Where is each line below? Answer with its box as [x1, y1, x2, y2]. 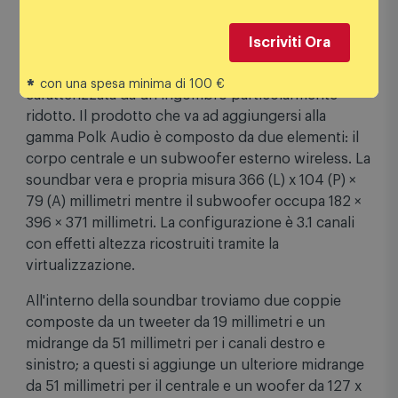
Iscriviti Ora [248, 35, 330, 50]
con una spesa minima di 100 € [40, 77, 226, 91]
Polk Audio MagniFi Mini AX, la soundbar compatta [26, 36, 364, 52]
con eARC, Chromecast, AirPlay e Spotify [26, 58, 298, 73]
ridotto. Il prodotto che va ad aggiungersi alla [26, 136, 326, 151]
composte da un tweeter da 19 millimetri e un [26, 342, 325, 357]
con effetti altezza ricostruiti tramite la [26, 264, 279, 279]
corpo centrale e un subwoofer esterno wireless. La [26, 179, 370, 194]
